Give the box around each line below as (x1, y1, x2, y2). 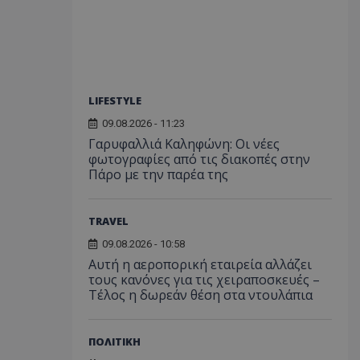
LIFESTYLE (88, 92, 141, 108)
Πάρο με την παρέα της (88, 165, 228, 183)
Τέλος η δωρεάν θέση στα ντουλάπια (88, 285, 313, 304)
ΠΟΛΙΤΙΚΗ (88, 333, 141, 349)
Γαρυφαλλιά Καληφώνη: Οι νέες (88, 134, 280, 153)
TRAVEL (88, 213, 129, 228)
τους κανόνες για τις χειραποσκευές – (88, 270, 320, 288)
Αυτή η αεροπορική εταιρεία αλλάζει (88, 255, 312, 273)
